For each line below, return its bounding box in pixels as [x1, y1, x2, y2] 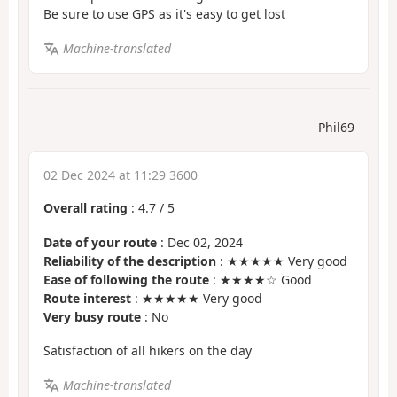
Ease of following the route [43, 270, 209, 288]
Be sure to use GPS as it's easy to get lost [43, 5, 285, 23]
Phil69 [318, 119, 354, 136]
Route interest [43, 289, 131, 307]
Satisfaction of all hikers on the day [43, 342, 252, 360]
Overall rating [43, 199, 128, 217]
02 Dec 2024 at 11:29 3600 [43, 167, 198, 184]
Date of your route [43, 233, 157, 251]
